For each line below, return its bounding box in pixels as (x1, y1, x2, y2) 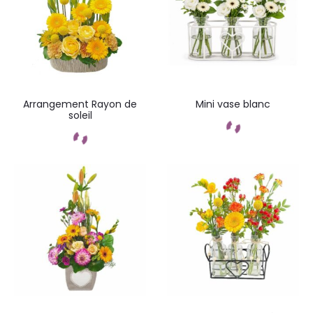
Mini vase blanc (196, 97, 270, 111)
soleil (68, 108, 92, 122)
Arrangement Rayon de (23, 97, 137, 111)
